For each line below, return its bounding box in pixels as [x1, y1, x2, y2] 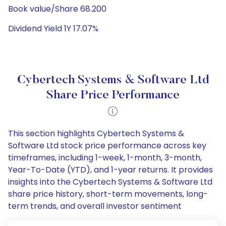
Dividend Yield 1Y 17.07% [8, 23, 98, 34]
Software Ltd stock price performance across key [8, 140, 206, 151]
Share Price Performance [46, 89, 180, 101]
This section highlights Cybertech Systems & [8, 128, 184, 139]
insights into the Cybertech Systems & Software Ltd [8, 176, 212, 188]
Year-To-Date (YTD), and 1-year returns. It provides [8, 164, 213, 176]
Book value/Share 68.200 [8, 3, 106, 15]
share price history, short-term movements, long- [8, 188, 208, 200]
